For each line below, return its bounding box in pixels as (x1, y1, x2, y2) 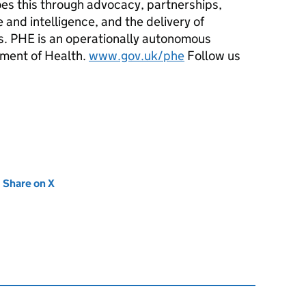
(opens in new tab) (57, 177, 150, 190)
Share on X (3, 177, 55, 190)
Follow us (184, 48, 240, 64)
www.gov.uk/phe (89, 48, 184, 64)
